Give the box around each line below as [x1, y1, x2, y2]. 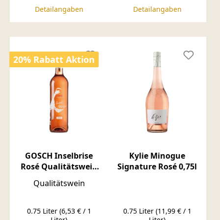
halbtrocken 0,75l [25, 171, 93, 183]
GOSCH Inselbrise [25, 150, 93, 161]
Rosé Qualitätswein [20, 161, 98, 172]
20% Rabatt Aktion [13, 53, 95, 65]
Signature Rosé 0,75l [117, 161, 197, 172]
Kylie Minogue [129, 150, 185, 161]
